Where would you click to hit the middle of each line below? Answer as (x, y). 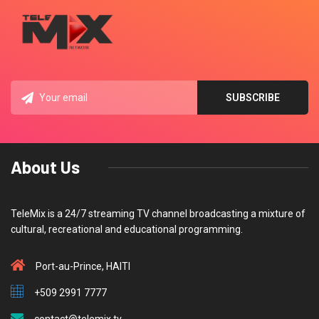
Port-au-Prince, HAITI (83, 267)
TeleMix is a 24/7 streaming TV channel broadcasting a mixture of (158, 214)
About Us (45, 167)
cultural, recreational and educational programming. (127, 230)
